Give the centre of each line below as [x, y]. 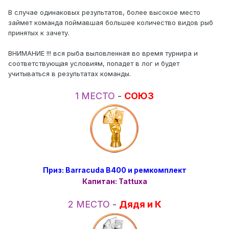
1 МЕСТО [96, 96]
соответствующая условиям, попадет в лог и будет [94, 64]
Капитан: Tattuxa [114, 181]
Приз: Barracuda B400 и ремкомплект [114, 170]
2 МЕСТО [90, 204]
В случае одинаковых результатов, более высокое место [104, 13]
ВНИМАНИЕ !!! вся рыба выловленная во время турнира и [103, 53]
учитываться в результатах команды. [70, 74]
